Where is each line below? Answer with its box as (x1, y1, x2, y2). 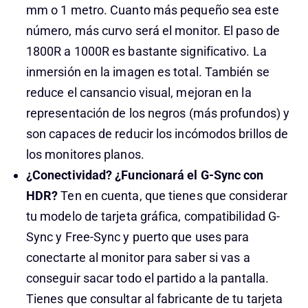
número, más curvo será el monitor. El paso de (25, 23, 280, 38)
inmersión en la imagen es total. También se (25, 65, 269, 79)
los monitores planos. (25, 147, 144, 162)
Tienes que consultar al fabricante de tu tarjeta (25, 291, 283, 306)
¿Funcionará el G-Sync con (115, 168, 264, 182)
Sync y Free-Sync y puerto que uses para (25, 230, 250, 244)
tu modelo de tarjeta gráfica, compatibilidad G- (25, 209, 280, 223)
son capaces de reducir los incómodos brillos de (25, 126, 289, 141)
